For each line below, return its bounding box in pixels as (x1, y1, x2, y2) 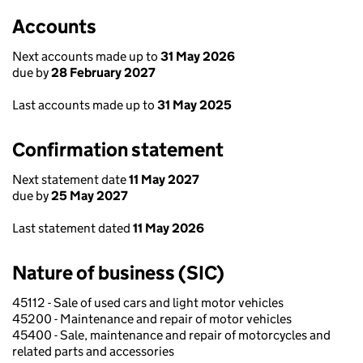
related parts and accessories (12, 344, 174, 359)
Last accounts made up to (12, 97, 157, 113)
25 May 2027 (51, 188, 128, 203)
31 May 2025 (157, 97, 232, 113)
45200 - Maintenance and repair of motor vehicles (12, 311, 292, 327)
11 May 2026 (133, 220, 204, 236)
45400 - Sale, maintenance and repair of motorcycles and (12, 327, 331, 343)
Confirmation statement (12, 138, 224, 161)
